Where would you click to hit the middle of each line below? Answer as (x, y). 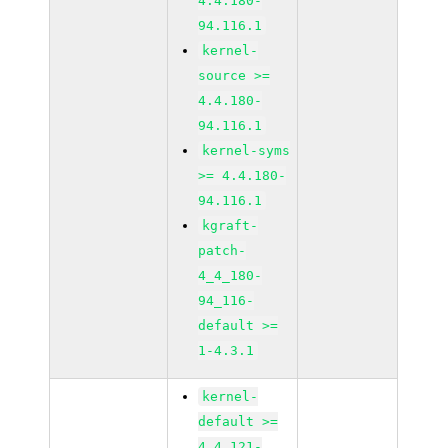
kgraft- (230, 225)
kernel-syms (246, 150)
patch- (222, 250)
